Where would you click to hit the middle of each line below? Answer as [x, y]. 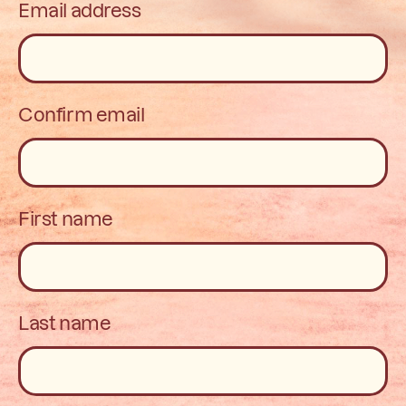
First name [66, 217]
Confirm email [82, 113]
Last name [65, 322]
